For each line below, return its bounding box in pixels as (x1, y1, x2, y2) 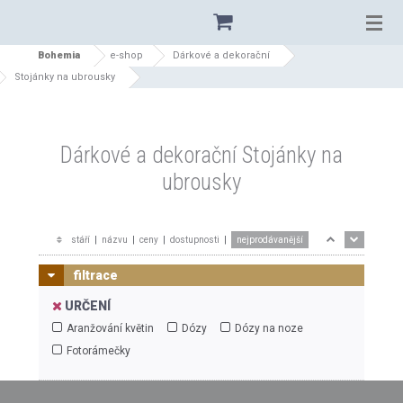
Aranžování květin (63, 322, 154, 335)
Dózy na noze (231, 322, 303, 335)
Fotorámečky (63, 345, 130, 357)
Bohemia (38, 49, 81, 61)
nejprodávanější (237, 235, 304, 245)
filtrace (72, 268, 118, 282)
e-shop (110, 49, 144, 61)
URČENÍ (61, 299, 111, 313)
